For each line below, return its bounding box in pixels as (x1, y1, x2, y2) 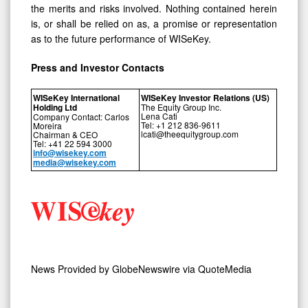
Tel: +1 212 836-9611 (141, 119, 221, 131)
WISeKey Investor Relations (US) (141, 91, 269, 104)
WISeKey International (33, 91, 120, 104)
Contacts (122, 60, 164, 75)
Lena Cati (141, 110, 177, 122)
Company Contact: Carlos (33, 111, 129, 123)
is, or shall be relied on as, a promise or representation (31, 16, 277, 31)
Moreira (33, 120, 62, 132)
